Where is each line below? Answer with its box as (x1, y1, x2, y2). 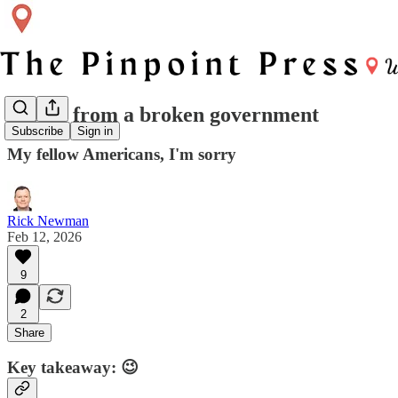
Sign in (77, 124, 113, 139)
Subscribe (12, 124, 63, 139)
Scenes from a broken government (7, 102, 319, 126)
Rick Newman (7, 212, 89, 228)
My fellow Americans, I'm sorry (7, 144, 236, 163)
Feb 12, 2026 (7, 228, 82, 244)
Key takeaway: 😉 (7, 358, 139, 378)
